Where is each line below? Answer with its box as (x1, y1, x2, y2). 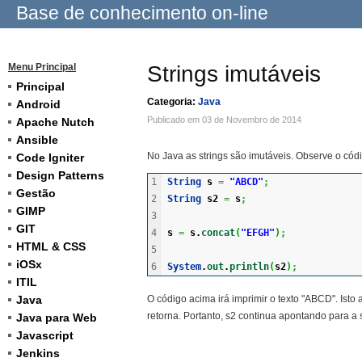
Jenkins (16, 347, 60, 360)
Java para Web (16, 311, 97, 324)
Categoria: (147, 96, 198, 107)
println (229, 261, 269, 272)
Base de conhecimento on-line (16, 2, 268, 23)
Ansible (16, 133, 58, 146)
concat (201, 227, 235, 238)
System (167, 261, 201, 272)
